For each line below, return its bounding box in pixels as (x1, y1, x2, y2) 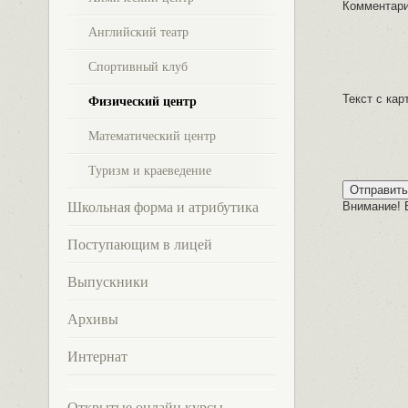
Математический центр (87, 129, 216, 143)
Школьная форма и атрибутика (66, 199, 259, 215)
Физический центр (87, 95, 197, 108)
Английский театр (87, 25, 189, 39)
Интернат (66, 349, 127, 364)
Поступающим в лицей (66, 237, 212, 252)
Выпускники (66, 274, 148, 290)
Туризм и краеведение (87, 164, 211, 178)
